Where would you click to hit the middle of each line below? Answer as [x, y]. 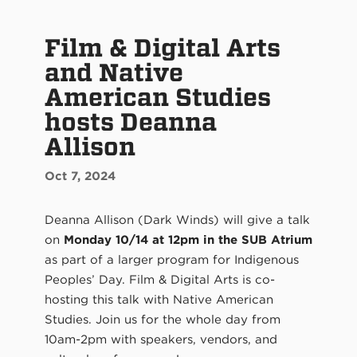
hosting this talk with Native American [159, 299]
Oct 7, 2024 [80, 176]
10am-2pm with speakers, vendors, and [161, 339]
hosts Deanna [130, 121]
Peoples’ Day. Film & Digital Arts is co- [159, 279]
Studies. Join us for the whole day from [162, 319]
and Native [114, 72]
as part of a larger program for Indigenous [171, 259]
